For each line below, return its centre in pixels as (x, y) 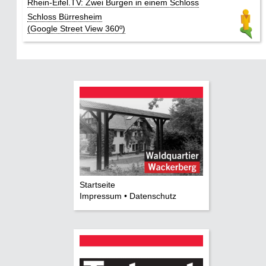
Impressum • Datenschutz (128, 196)
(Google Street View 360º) (76, 28)
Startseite (97, 184)
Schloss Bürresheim (65, 16)
